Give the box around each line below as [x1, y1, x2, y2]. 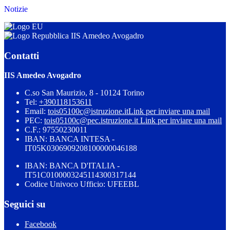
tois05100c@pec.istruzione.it [44, 116, 140, 125]
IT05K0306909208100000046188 [25, 144, 137, 153]
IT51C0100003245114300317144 [25, 170, 136, 180]
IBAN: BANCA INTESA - [25, 135, 114, 144]
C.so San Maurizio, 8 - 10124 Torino [25, 88, 144, 98]
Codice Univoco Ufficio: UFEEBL [25, 180, 139, 189]
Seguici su [4, 199, 46, 210]
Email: [25, 107, 48, 116]
